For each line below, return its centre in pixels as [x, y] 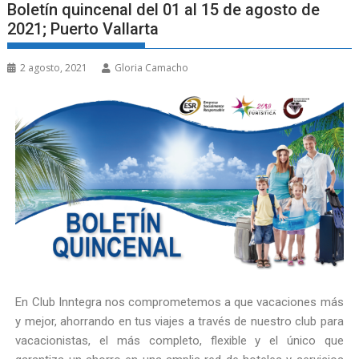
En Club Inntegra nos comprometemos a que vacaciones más [179, 302]
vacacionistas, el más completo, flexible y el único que [179, 340]
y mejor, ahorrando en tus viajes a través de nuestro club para [179, 321]
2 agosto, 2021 [54, 68]
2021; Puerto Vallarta [83, 29]
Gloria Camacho [152, 68]
